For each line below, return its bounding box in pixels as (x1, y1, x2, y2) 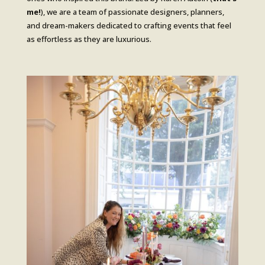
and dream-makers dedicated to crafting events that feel (26, 20, 231, 31)
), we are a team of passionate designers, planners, (40, 7, 224, 18)
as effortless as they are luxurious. (26, 34, 151, 45)
